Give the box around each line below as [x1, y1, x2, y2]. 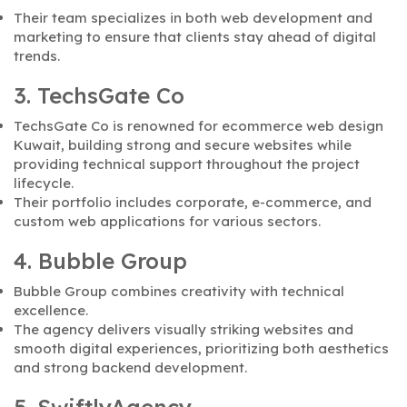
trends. [14, 47, 60, 65]
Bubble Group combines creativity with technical [14, 283, 344, 301]
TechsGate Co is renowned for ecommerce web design [14, 117, 383, 135]
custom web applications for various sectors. [14, 213, 321, 231]
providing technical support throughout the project [14, 155, 360, 174]
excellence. [14, 302, 88, 320]
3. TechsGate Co [14, 82, 184, 110]
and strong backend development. [14, 359, 247, 377]
